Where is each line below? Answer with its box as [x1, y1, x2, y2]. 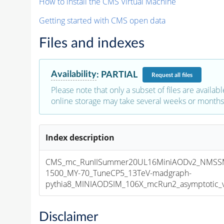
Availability [50, 69, 96, 79]
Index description [45, 132, 115, 143]
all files [174, 71, 192, 78]
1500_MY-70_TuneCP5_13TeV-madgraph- [45, 167, 192, 179]
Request [151, 71, 174, 78]
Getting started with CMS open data [38, 15, 165, 26]
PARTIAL [100, 69, 137, 79]
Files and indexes [38, 36, 144, 50]
